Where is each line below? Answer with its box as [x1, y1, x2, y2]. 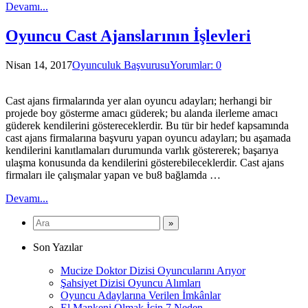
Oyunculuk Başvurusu [72, 58, 170, 71]
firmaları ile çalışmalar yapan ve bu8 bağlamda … [5, 168, 221, 181]
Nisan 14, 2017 [5, 58, 72, 71]
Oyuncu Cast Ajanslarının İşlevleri [5, 26, 251, 45]
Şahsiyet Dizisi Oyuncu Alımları [60, 276, 201, 289]
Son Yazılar [33, 241, 82, 253]
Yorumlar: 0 [170, 58, 221, 71]
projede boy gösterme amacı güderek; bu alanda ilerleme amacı [5, 107, 278, 119]
